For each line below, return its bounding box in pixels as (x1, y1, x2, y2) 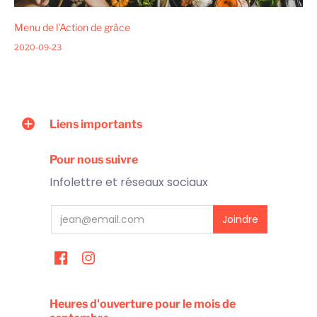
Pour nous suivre (50, 153, 138, 167)
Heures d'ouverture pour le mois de (50, 297, 236, 311)
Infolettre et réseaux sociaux (50, 174, 208, 191)
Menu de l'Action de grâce (14, 21, 130, 34)
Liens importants (50, 117, 142, 132)
